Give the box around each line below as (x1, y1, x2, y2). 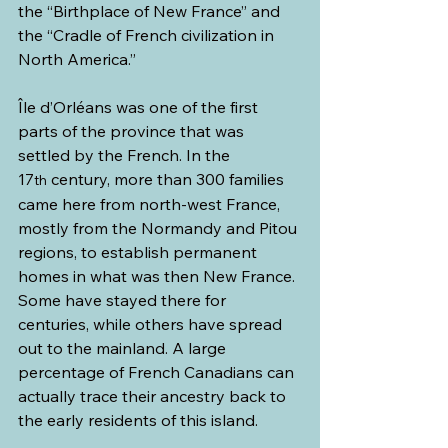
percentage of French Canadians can (18, 361, 298, 382)
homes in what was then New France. (18, 265, 299, 286)
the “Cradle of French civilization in (18, 24, 278, 45)
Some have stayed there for (18, 289, 230, 310)
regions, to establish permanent (18, 241, 261, 262)
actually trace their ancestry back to (18, 385, 290, 406)
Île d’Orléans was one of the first (18, 96, 262, 117)
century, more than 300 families (47, 168, 288, 189)
